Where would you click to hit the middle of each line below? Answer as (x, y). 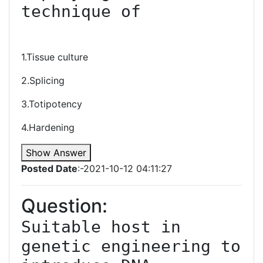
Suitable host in (101, 227)
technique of (81, 11)
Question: (64, 206)
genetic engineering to (131, 246)
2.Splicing (43, 80)
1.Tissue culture (55, 57)
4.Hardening (48, 127)
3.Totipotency (52, 104)
